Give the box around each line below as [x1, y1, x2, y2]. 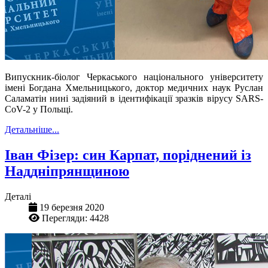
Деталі [5, 191, 31, 202]
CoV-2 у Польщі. [5, 103, 73, 114]
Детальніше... [5, 124, 59, 135]
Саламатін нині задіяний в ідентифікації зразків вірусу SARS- [5, 93, 263, 103]
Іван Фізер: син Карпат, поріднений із [5, 147, 251, 163]
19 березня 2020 [39, 202, 104, 212]
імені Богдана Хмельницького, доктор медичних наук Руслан [5, 82, 263, 93]
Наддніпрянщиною [5, 163, 129, 179]
